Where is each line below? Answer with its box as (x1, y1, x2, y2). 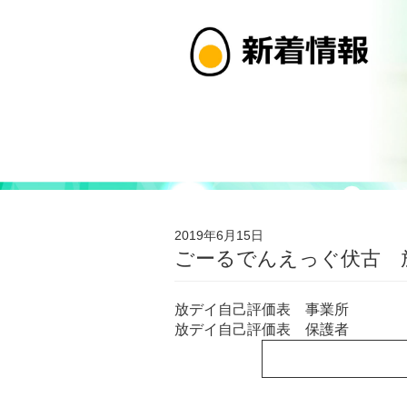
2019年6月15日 (174, 228, 263, 243)
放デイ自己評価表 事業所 (174, 302, 349, 318)
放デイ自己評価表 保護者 (174, 322, 349, 338)
